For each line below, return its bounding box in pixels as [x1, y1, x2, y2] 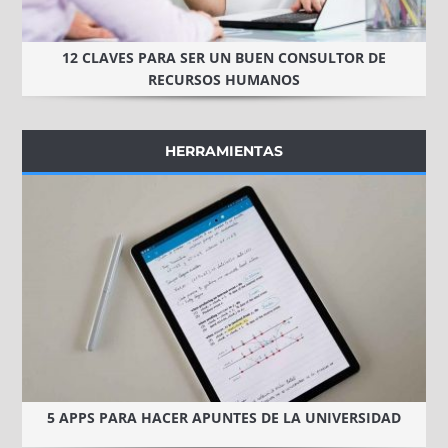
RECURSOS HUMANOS [148, 70, 300, 90]
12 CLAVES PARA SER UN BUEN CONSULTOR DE [62, 48, 386, 68]
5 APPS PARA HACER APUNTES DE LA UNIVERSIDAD [47, 408, 401, 428]
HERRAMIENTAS [165, 142, 283, 161]
